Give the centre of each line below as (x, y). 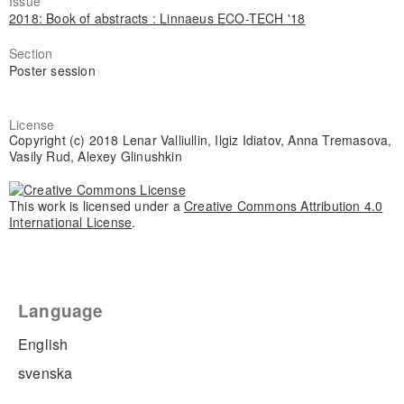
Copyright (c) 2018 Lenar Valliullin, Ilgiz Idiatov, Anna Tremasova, (200, 139)
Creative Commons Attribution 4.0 (283, 205)
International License (70, 221)
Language (61, 310)
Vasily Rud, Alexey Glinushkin (95, 156)
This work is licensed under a (96, 205)
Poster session (52, 70)
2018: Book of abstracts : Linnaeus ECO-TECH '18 (157, 18)
